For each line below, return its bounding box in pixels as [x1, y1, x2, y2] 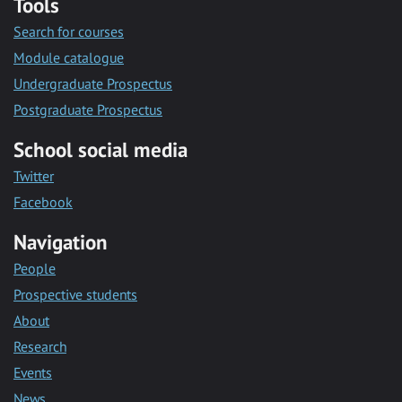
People [13, 258, 56, 277]
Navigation [13, 228, 108, 255]
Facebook [13, 192, 73, 211]
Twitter [13, 166, 54, 185]
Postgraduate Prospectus [13, 100, 162, 118]
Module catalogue [13, 48, 124, 66]
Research [13, 336, 66, 355]
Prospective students [13, 284, 137, 303]
